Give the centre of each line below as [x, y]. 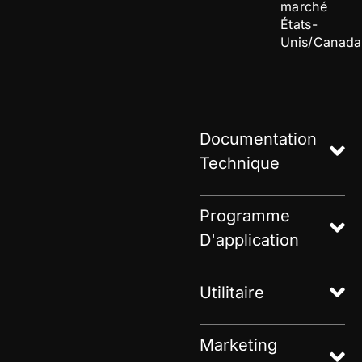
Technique [240, 163]
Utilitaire [232, 292]
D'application [250, 240]
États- [299, 25]
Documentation [259, 139]
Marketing [239, 345]
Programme [245, 215]
